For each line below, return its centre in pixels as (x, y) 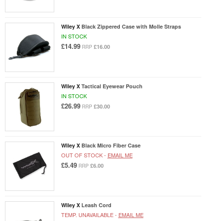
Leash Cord (96, 205)
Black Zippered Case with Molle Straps (131, 27)
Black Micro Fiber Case (111, 146)
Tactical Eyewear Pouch (112, 86)
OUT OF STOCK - (84, 155)
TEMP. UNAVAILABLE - (90, 214)
